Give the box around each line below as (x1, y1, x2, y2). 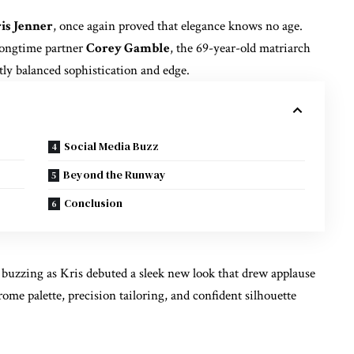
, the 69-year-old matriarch (170, 39, 311, 57)
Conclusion (64, 194, 123, 211)
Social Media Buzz (64, 137, 160, 154)
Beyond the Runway (63, 166, 167, 183)
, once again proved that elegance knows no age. (53, 17, 303, 35)
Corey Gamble (86, 39, 170, 57)
